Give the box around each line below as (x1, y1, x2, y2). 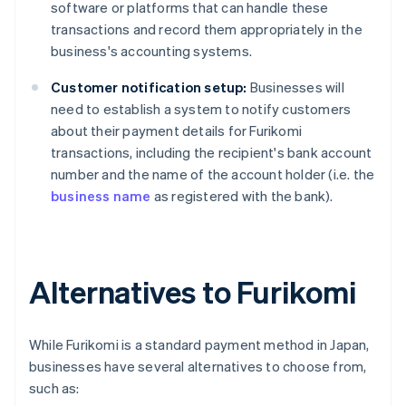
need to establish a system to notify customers (51, 100, 352, 119)
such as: (29, 379, 80, 398)
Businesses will (246, 78, 344, 97)
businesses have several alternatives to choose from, (29, 357, 367, 376)
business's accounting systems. (51, 42, 252, 61)
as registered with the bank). (150, 187, 333, 206)
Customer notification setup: (51, 78, 247, 97)
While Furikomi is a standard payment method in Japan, (29, 335, 370, 354)
